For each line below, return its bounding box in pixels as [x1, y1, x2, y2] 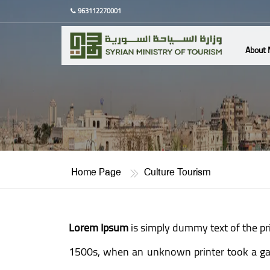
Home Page [71, 164, 121, 181]
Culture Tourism [144, 164, 210, 181]
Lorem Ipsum [69, 218, 129, 237]
